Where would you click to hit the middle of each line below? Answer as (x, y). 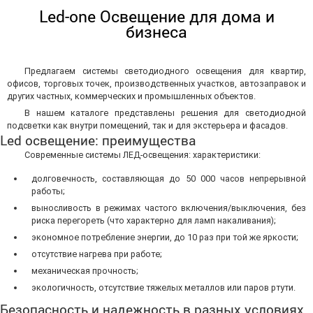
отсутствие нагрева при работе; (97, 254)
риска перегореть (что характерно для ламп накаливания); (154, 220)
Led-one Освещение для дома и (156, 16)
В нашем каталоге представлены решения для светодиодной (165, 112)
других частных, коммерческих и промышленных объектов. (131, 96)
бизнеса (156, 31)
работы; (48, 191)
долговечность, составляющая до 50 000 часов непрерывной (169, 178)
